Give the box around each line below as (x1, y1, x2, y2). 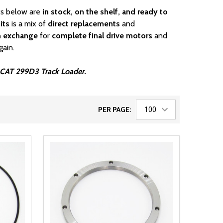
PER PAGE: (98, 105, 131, 114)
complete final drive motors (52, 31, 152, 41)
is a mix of (9, 19, 48, 29)
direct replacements (48, 19, 120, 29)
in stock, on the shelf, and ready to (42, 7, 168, 17)
